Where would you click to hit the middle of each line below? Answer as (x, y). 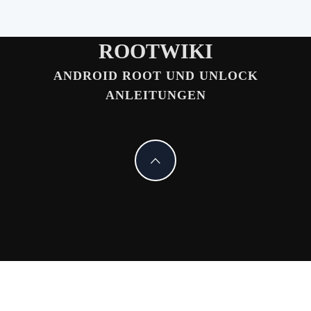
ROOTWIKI (155, 51)
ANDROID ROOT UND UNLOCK (155, 75)
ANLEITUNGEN (155, 95)
